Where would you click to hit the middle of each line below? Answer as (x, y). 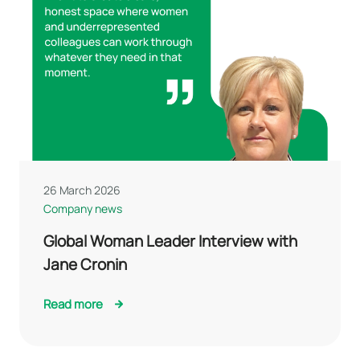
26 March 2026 (82, 190)
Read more (73, 304)
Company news (83, 208)
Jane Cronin (85, 264)
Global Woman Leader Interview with (170, 241)
